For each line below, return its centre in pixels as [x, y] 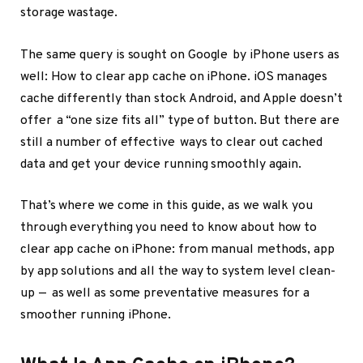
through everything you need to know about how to [169, 228]
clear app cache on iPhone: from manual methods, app [177, 250]
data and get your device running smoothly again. [161, 164]
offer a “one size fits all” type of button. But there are [180, 120]
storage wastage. [69, 13]
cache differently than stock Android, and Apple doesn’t [181, 98]
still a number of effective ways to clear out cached [171, 142]
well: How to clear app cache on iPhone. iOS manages [174, 77]
